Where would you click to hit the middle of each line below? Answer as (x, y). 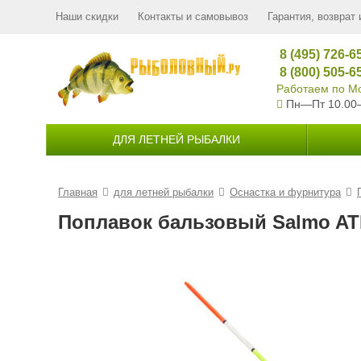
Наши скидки (87, 17)
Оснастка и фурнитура (285, 192)
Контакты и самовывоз (193, 17)
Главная (78, 192)
